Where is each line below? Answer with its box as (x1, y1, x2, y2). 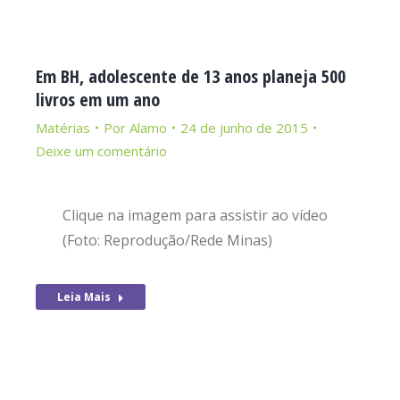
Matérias (36, 119, 90, 137)
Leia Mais (57, 289, 111, 304)
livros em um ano (36, 87, 160, 112)
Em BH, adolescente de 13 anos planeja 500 (36, 64, 346, 88)
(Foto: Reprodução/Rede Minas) (62, 230, 272, 250)
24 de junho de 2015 (180, 119, 308, 137)
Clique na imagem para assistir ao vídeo (62, 205, 328, 225)
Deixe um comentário (36, 142, 167, 160)
